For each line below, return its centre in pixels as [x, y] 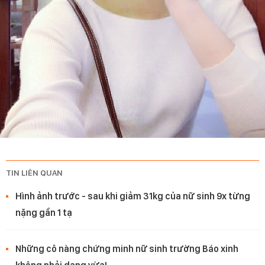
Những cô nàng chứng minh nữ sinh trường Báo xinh [127, 248]
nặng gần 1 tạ [44, 212]
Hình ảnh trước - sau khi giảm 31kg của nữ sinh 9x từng [133, 196]
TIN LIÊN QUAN [34, 172]
